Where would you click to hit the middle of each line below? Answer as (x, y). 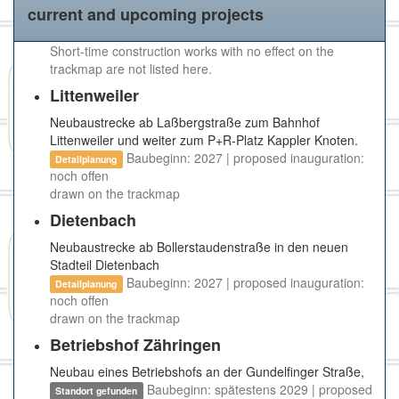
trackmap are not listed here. (131, 69)
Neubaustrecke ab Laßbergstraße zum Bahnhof (185, 122)
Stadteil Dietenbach (105, 265)
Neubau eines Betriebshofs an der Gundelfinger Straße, (207, 372)
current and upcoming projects (146, 15)
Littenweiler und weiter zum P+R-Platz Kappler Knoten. (204, 140)
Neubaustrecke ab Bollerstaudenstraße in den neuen (199, 247)
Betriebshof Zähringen (135, 345)
